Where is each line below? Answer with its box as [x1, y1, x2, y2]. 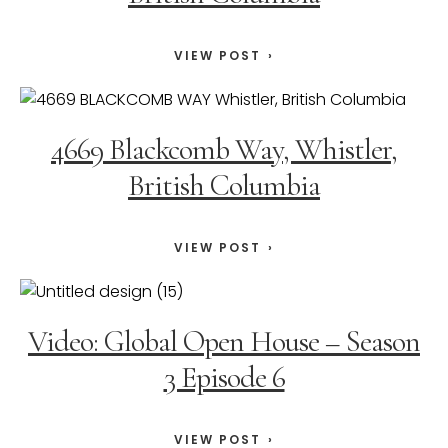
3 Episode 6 [163, 359, 285, 397]
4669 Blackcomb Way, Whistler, [51, 131, 397, 169]
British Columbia [128, 167, 320, 205]
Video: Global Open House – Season [28, 323, 420, 361]
